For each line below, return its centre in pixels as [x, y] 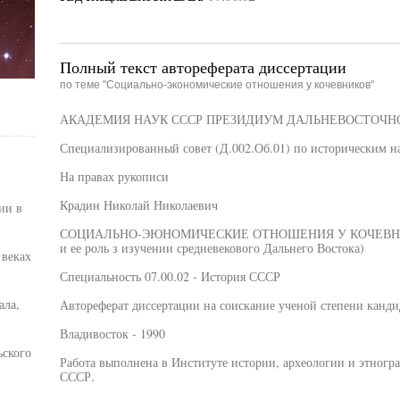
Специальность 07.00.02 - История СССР [170, 276]
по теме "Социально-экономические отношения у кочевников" [217, 85]
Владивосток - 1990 [112, 333]
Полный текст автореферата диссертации [203, 67]
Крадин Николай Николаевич [138, 205]
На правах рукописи [114, 176]
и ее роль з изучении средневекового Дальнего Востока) [212, 248]
